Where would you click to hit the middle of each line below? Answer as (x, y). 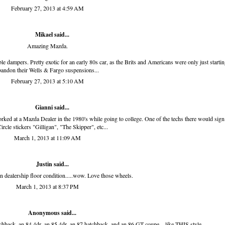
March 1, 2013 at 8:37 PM (47, 187)
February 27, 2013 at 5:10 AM (47, 81)
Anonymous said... (52, 213)
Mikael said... (52, 35)
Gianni (44, 107)
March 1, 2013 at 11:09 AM (47, 138)
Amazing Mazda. (47, 46)
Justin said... (52, 164)
